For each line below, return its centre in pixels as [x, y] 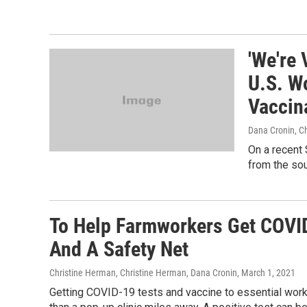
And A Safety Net [119, 249]
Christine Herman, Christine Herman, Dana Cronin [143, 273]
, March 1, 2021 [266, 273]
